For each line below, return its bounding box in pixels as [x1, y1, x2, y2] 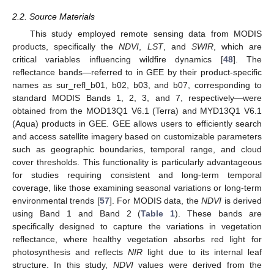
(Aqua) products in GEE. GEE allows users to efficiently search [12, 119, 262, 129]
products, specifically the [12, 42, 119, 52]
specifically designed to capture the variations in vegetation [12, 221, 262, 232]
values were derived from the [133, 260, 262, 270]
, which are [213, 42, 262, 52]
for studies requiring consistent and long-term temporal [12, 170, 262, 180]
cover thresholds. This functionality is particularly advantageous [12, 157, 262, 168]
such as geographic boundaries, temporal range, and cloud [12, 144, 262, 155]
